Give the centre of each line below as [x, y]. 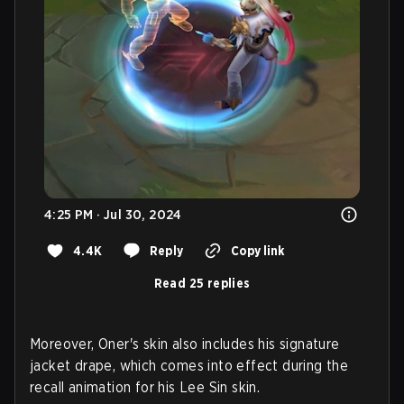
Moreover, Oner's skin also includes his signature [185, 344]
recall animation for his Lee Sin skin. [145, 387]
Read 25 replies [202, 283]
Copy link [257, 250]
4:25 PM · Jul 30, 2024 [113, 214]
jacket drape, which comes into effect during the [189, 365]
